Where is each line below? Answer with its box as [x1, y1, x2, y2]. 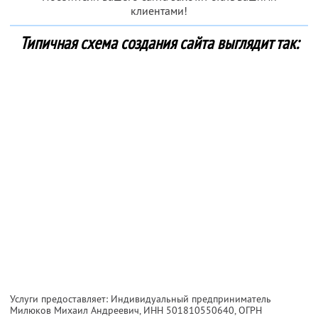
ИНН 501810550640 [143, 303, 234, 317]
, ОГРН [234, 303, 262, 317]
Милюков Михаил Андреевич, [10, 303, 143, 317]
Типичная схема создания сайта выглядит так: [19, 31, 299, 54]
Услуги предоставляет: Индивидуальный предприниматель [10, 292, 271, 305]
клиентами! [131, 3, 187, 18]
